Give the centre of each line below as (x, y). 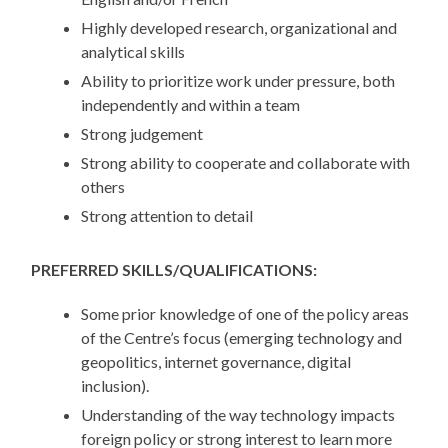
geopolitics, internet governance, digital (216, 362)
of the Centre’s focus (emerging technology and (242, 338)
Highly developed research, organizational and (239, 28)
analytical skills (133, 52)
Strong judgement (142, 134)
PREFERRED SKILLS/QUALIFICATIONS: (174, 270)
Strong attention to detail (167, 216)
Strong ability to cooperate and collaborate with (246, 163)
